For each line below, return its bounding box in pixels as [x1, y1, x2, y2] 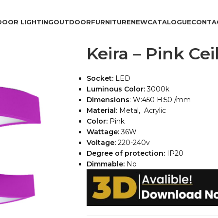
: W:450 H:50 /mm [129, 95, 191, 104]
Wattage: [86, 127, 119, 136]
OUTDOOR [53, 18, 91, 26]
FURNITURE [91, 18, 131, 26]
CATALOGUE [147, 18, 191, 26]
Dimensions [86, 95, 129, 104]
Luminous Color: [86, 85, 145, 93]
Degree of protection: [86, 149, 165, 158]
